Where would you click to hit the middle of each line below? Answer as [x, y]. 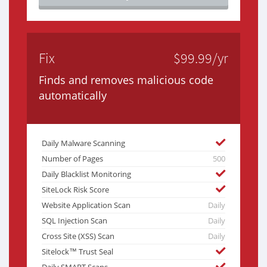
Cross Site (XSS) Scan [78, 237]
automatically [73, 96]
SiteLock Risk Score [75, 190]
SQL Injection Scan [74, 221]
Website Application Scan [86, 206]
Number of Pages [72, 159]
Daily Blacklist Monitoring [86, 175]
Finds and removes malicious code [126, 80]
